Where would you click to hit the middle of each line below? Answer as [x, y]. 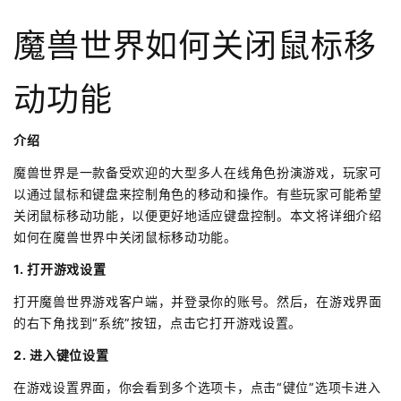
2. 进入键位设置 [61, 355]
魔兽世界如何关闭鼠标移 [195, 46]
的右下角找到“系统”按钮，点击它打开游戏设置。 [158, 323]
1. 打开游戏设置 [60, 269]
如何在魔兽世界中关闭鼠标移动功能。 [125, 237]
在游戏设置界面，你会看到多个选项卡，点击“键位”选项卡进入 [197, 388]
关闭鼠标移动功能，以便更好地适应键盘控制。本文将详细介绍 [198, 216]
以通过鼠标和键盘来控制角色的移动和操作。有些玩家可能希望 [198, 194]
